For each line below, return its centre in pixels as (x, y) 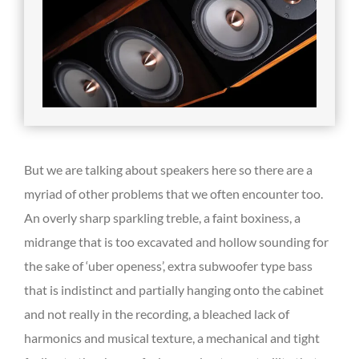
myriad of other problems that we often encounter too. (173, 194)
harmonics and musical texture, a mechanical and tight (172, 338)
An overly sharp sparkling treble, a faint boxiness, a (162, 218)
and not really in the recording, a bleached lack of (157, 314)
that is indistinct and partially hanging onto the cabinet (174, 290)
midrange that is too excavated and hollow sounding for (176, 242)
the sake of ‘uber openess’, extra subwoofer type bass (168, 266)
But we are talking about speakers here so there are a (168, 170)
